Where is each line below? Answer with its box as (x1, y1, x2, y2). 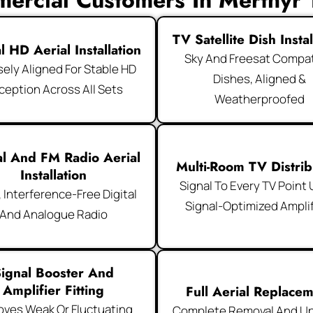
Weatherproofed (214, 91, 305, 108)
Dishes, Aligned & (213, 71, 307, 87)
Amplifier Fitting (2, 280, 104, 300)
